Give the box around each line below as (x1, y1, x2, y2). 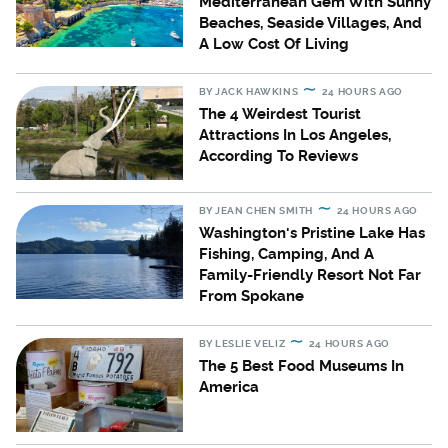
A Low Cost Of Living (199, 35, 350, 54)
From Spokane (199, 287, 305, 306)
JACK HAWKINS (215, 86, 299, 98)
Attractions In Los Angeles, (199, 126, 392, 145)
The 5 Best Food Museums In (199, 357, 405, 376)
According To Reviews (199, 147, 359, 166)
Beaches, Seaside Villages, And (199, 14, 423, 33)
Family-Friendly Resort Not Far (199, 266, 422, 285)
